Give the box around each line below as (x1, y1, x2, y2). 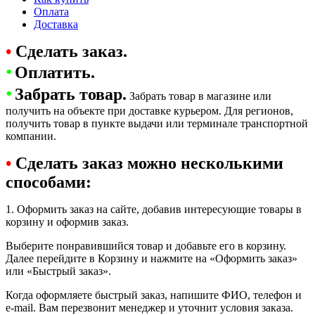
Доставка (34, 18, 78, 30)
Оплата (34, 5, 69, 18)
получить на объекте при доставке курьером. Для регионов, (6, 104, 293, 117)
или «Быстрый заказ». (6, 264, 111, 277)
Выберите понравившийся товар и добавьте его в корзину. (6, 239, 286, 252)
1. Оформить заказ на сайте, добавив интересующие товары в (6, 202, 302, 215)
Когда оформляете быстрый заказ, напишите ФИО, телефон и (6, 288, 302, 301)
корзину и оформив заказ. (6, 215, 131, 228)
